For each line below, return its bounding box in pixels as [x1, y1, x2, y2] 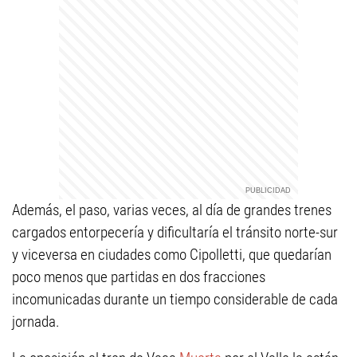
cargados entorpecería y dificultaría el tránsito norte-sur [12, 222, 338, 241]
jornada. [12, 312, 60, 331]
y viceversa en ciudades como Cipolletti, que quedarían [12, 245, 331, 264]
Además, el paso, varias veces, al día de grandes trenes [12, 200, 331, 219]
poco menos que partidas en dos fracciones [12, 267, 265, 286]
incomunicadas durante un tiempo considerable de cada [12, 289, 338, 308]
